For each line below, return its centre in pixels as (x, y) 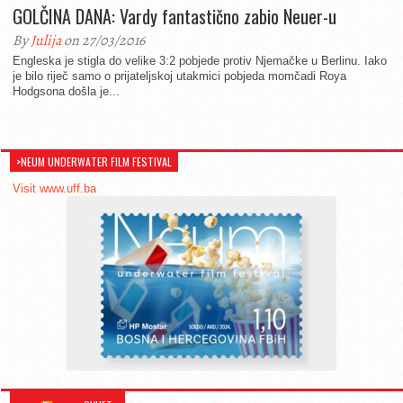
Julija (46, 40)
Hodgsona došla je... (66, 91)
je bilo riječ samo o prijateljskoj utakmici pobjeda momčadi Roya (179, 76)
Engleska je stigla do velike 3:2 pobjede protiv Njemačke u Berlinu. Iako (200, 61)
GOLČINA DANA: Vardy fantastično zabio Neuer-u (175, 16)
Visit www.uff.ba (54, 188)
